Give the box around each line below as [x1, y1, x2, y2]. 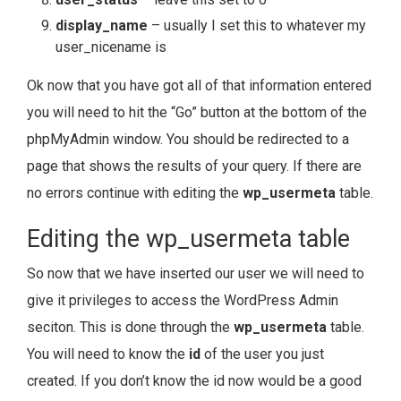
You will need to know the [27, 346, 189, 363]
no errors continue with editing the [27, 184, 243, 202]
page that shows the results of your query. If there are [27, 158, 362, 175]
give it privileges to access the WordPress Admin [27, 292, 338, 310]
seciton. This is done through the [27, 319, 234, 337]
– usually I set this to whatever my [148, 17, 366, 35]
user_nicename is [55, 38, 166, 56]
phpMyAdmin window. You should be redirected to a [27, 131, 349, 149]
